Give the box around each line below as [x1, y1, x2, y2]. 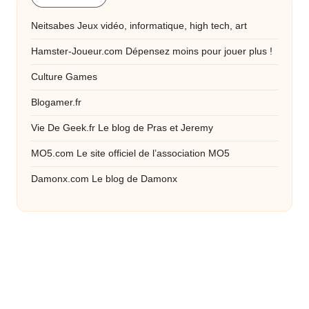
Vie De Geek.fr [31, 122, 95, 133]
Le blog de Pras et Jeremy [95, 122, 213, 133]
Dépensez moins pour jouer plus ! [123, 46, 272, 57]
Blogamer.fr [31, 97, 81, 108]
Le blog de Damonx [89, 173, 177, 184]
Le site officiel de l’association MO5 [74, 148, 230, 159]
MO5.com [31, 148, 74, 159]
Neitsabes [31, 20, 74, 31]
